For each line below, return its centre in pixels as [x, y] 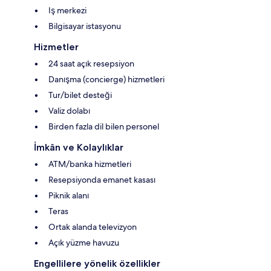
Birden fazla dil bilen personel [104, 127]
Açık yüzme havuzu [84, 243]
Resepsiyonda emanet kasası [102, 180]
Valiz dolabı [69, 111]
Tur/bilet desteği [80, 95]
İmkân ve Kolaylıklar [79, 148]
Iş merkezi [67, 11]
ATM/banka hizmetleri [90, 164]
